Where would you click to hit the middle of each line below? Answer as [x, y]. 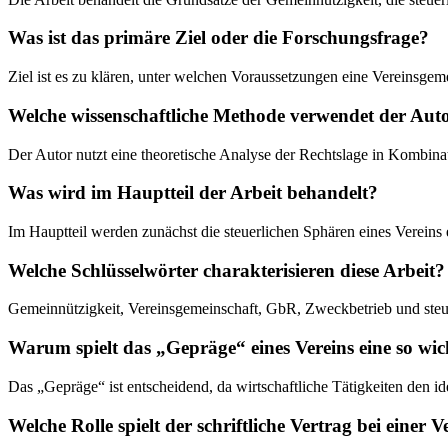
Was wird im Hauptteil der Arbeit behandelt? [193, 193]
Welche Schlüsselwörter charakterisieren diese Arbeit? [226, 270]
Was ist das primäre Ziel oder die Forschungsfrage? [218, 38]
